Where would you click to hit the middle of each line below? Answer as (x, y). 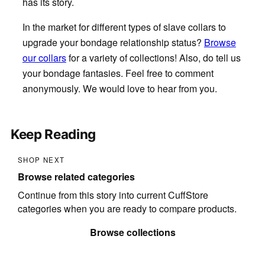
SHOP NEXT (41, 159)
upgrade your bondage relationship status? (113, 42)
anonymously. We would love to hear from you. (119, 88)
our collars (44, 57)
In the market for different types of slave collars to (124, 27)
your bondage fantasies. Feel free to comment (118, 73)
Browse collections (132, 232)
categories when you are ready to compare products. (127, 208)
